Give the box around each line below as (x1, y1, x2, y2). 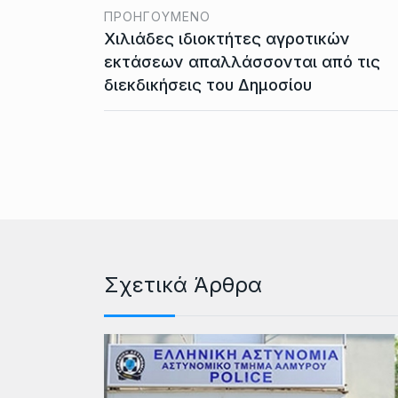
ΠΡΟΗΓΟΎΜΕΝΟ (104, 8, 211, 24)
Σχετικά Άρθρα (104, 271, 262, 298)
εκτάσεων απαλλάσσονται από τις (104, 52, 380, 71)
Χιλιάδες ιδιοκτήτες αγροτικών (104, 28, 350, 48)
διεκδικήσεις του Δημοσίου (104, 75, 312, 94)
